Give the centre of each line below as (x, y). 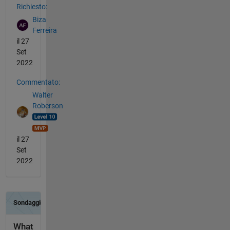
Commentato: (38, 82)
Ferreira (44, 30)
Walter (42, 95)
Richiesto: (32, 7)
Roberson (47, 106)
